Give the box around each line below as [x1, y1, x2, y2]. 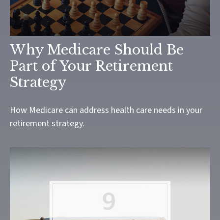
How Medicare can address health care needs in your [10, 104, 202, 116]
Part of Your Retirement [10, 57, 173, 74]
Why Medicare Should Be [10, 41, 184, 58]
